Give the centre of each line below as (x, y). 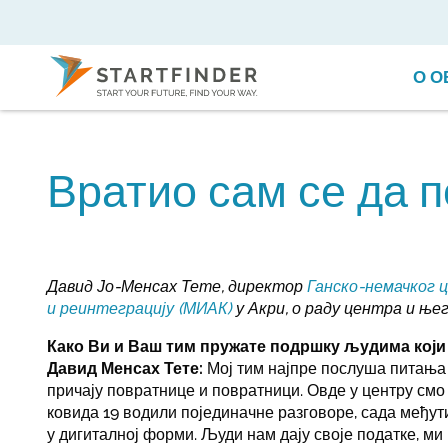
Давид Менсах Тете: (125, 368)
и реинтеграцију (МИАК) (139, 308)
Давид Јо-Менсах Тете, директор (177, 286)
